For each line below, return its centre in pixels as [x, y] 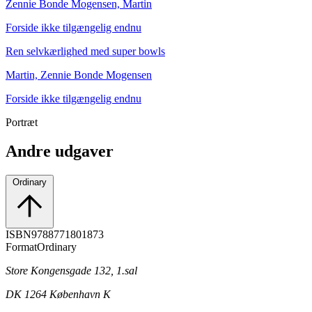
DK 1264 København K [58, 295]
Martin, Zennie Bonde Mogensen [79, 75]
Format [21, 247]
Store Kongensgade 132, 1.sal [71, 271]
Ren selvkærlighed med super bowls [85, 51]
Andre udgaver [60, 151]
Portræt [22, 122]
